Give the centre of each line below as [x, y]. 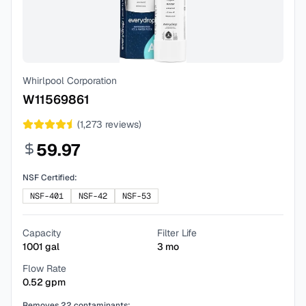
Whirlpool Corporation [70, 81]
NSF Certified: [50, 178]
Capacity [42, 233]
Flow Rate [44, 268]
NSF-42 [93, 196]
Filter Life [177, 233]
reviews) [122, 124]
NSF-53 [137, 196]
